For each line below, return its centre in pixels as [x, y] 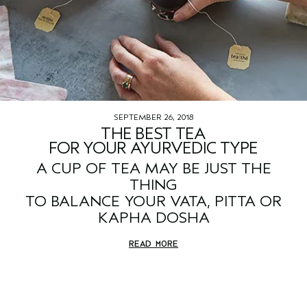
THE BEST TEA [153, 134]
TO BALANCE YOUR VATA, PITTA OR [153, 202]
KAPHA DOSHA [153, 218]
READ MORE [153, 244]
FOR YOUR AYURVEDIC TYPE [153, 148]
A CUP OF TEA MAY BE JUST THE [153, 169]
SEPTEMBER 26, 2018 [153, 118]
